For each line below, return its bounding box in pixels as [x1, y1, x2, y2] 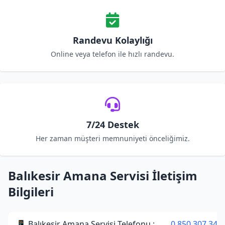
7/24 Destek [86, 119, 139, 131]
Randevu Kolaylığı [72, 34, 153, 46]
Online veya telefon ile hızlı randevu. [51, 49, 174, 59]
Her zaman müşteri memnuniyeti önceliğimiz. [35, 134, 190, 143]
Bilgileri [8, 183, 54, 200]
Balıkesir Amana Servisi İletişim [8, 167, 197, 184]
